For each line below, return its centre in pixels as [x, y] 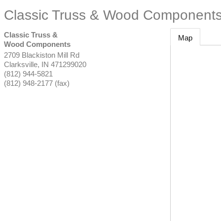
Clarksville [21, 64]
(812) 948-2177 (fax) [37, 83]
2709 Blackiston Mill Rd [42, 55]
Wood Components [37, 44]
